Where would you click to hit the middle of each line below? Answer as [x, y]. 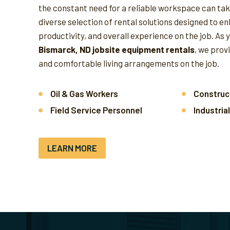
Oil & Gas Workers [84, 93]
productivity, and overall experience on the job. [126, 35]
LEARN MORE [72, 148]
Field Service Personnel [96, 110]
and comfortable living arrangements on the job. [129, 63]
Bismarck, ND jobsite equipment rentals [117, 49]
